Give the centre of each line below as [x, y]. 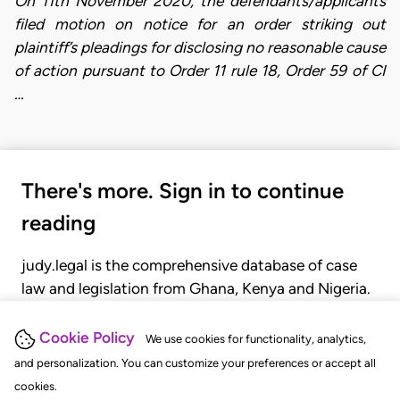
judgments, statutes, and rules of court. [158, 334]
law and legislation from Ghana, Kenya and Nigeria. [196, 288]
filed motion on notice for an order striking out [200, 25]
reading [58, 222]
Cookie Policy [87, 338]
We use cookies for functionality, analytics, [256, 339]
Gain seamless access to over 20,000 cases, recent [196, 311]
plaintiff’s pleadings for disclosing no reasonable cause [200, 48]
